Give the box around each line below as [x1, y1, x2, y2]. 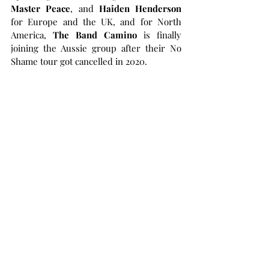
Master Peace [11, 2, 71, 14]
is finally [137, 29, 181, 41]
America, [11, 29, 53, 41]
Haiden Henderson [98, 2, 181, 14]
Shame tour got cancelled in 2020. [11, 55, 147, 67]
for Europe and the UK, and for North [11, 16, 181, 28]
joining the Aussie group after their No [11, 42, 181, 54]
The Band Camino [53, 29, 137, 41]
